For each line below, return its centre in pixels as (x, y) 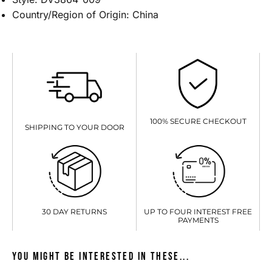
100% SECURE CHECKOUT (198, 121)
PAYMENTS (198, 220)
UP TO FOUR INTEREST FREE (198, 211)
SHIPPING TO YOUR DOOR (74, 127)
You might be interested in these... (101, 256)
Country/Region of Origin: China (85, 15)
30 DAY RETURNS (74, 212)
